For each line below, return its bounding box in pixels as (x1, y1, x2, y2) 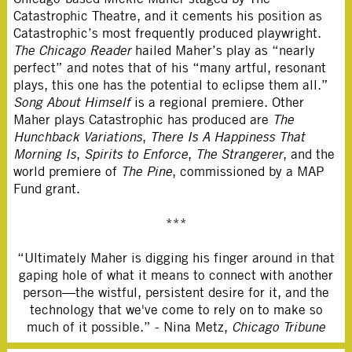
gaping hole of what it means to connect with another (19, 267, 333, 283)
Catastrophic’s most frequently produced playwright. (13, 25, 322, 41)
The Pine (121, 163, 173, 179)
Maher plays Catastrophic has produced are (13, 112, 273, 127)
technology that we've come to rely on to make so (29, 302, 323, 317)
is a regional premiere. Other (130, 94, 305, 110)
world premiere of (13, 163, 122, 179)
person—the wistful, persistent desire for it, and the (23, 284, 329, 300)
